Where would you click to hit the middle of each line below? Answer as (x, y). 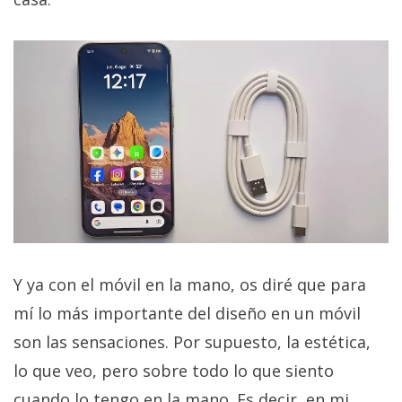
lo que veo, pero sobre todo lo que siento (174, 370)
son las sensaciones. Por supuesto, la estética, (192, 341)
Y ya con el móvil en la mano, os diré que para (190, 284)
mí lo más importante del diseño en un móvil (187, 313)
